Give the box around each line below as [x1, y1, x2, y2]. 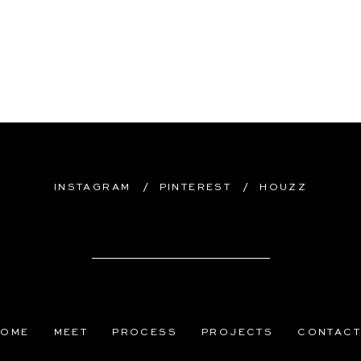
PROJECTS [201, 328, 274, 338]
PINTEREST [159, 183, 232, 193]
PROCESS [112, 328, 178, 338]
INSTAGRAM [53, 183, 131, 193]
